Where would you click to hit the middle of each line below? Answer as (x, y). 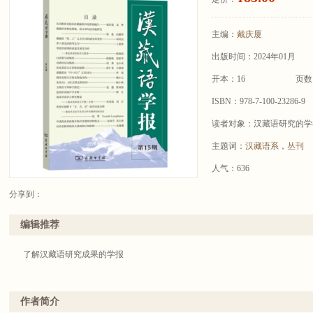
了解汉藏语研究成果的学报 (73, 254)
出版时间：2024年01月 (254, 57)
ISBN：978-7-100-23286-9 (259, 101)
